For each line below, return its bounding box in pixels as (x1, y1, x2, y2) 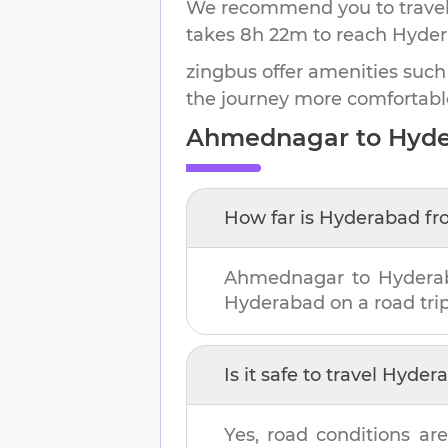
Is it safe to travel (224, 363, 382, 386)
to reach (308, 23, 392, 46)
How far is (224, 206, 319, 229)
